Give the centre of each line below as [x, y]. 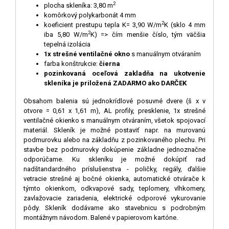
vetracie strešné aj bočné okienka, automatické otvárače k [114, 178]
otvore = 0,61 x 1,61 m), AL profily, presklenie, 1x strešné [114, 110]
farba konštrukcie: [72, 63]
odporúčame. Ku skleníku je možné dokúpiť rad [114, 159]
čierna [110, 63]
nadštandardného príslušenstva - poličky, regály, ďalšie [114, 169]
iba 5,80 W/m [66, 34]
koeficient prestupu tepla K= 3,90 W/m [103, 25]
